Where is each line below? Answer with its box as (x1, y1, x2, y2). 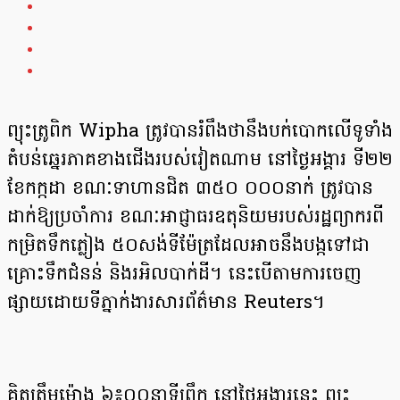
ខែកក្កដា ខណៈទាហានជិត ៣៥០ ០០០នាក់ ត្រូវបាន (7, 176, 373, 204)
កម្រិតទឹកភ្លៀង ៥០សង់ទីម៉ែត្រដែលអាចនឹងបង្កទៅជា (7, 233, 370, 261)
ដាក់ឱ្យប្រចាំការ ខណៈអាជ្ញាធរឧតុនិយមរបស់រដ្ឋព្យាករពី (7, 204, 384, 232)
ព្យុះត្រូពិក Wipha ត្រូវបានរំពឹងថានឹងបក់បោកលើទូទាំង (7, 119, 393, 146)
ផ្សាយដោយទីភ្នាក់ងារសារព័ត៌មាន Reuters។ (7, 290, 325, 318)
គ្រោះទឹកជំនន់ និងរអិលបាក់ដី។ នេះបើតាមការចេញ (7, 262, 362, 289)
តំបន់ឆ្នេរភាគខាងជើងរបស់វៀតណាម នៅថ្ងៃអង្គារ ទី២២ (7, 147, 393, 175)
